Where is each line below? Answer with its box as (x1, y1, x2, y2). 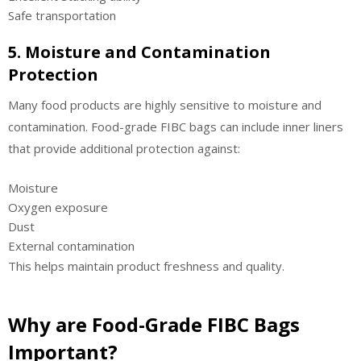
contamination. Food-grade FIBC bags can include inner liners (8, 118, 343, 135)
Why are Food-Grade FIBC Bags (8, 311, 300, 338)
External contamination (8, 237, 135, 254)
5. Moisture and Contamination (8, 41, 271, 64)
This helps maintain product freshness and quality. (8, 257, 284, 274)
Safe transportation (8, 7, 116, 24)
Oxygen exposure (8, 198, 108, 215)
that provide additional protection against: (8, 140, 240, 157)
